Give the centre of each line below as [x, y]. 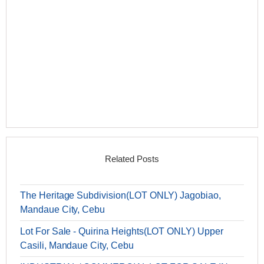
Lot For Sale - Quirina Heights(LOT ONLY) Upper [122, 232]
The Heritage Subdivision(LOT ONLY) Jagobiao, [121, 196]
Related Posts [132, 159]
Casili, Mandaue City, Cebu [77, 246]
